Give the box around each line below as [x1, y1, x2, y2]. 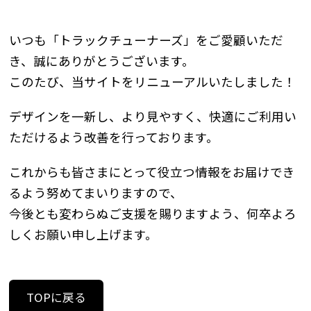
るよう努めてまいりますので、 [8, 183, 183, 201]
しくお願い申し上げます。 [8, 225, 170, 243]
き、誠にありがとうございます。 [8, 51, 194, 69]
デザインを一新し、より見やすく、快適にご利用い [8, 107, 296, 125]
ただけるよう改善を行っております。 [8, 128, 219, 146]
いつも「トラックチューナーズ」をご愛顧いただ [8, 31, 283, 49]
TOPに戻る [26, 289, 86, 306]
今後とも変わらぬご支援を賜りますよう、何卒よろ [8, 204, 296, 222]
